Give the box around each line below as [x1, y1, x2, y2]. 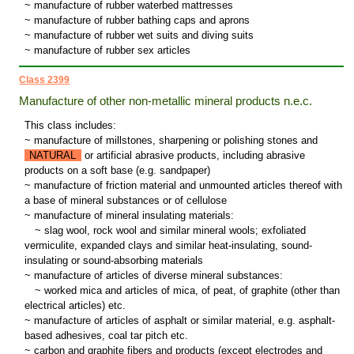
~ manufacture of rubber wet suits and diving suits [24, 29, 254, 42]
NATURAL [29, 149, 77, 162]
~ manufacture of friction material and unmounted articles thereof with [24, 179, 342, 192]
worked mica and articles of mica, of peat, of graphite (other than [40, 284, 340, 297]
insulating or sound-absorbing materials [24, 254, 203, 267]
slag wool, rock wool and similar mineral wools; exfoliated [40, 224, 306, 237]
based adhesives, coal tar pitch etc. [24, 330, 188, 342]
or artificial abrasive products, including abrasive [81, 149, 305, 162]
